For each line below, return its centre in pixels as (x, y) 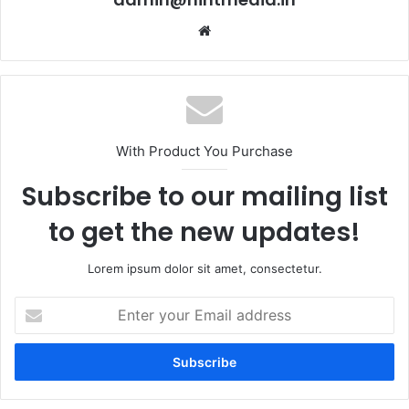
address (37, 362)
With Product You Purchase (204, 151)
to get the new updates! (204, 232)
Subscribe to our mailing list (204, 196)
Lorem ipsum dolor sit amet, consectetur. (204, 268)
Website (241, 29)
